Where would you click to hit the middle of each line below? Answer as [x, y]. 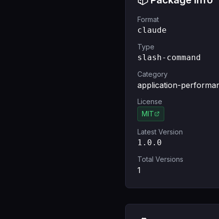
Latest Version [160, 132]
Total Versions [160, 159]
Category [153, 74]
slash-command [169, 57]
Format [148, 19]
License [150, 101]
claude [152, 30]
